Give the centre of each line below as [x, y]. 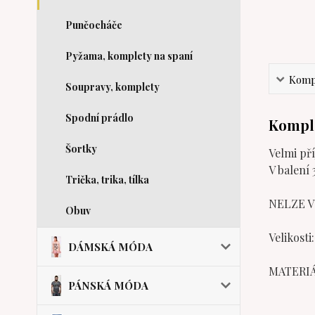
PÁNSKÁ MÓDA [108, 285]
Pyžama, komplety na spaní [129, 56]
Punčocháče [94, 25]
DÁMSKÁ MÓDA [110, 247]
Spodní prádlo [99, 118]
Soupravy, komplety [112, 87]
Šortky [81, 149]
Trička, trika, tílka [107, 180]
